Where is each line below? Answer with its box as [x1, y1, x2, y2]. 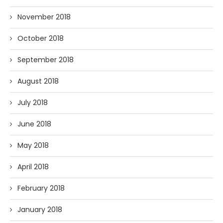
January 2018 [17, 205, 62, 215]
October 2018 [17, 33, 64, 44]
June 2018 [17, 119, 51, 129]
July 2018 [17, 98, 48, 108]
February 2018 [17, 183, 65, 194]
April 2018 [17, 162, 49, 172]
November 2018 [17, 12, 71, 22]
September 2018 [17, 55, 74, 65]
